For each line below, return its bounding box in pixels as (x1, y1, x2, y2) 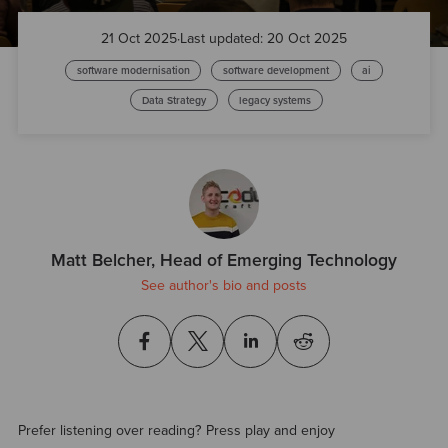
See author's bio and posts (141, 277, 307, 295)
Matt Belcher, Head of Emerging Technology (51, 250, 397, 272)
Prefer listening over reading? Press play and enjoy (17, 421, 335, 439)
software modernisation (76, 64, 190, 78)
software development (223, 64, 329, 78)
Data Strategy (141, 93, 206, 107)
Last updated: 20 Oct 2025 (180, 30, 347, 48)
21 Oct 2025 (101, 30, 177, 48)
